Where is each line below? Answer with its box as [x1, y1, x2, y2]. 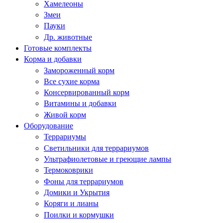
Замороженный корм [44, 66, 114, 75]
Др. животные [44, 32, 92, 41]
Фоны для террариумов [44, 177, 123, 186]
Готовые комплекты [24, 43, 92, 52]
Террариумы [44, 132, 86, 141]
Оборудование [24, 121, 73, 130]
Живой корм [44, 110, 86, 119]
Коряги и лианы [44, 199, 99, 208]
